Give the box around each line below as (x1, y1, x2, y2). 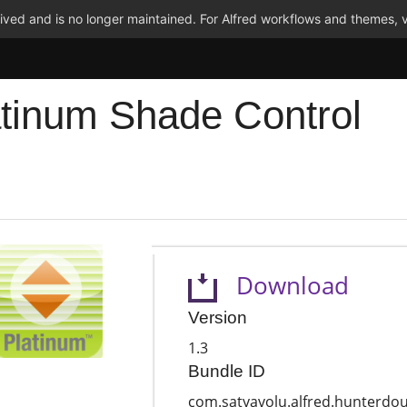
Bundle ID (187, 362, 265, 382)
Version (187, 308, 247, 328)
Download (216, 269, 349, 302)
